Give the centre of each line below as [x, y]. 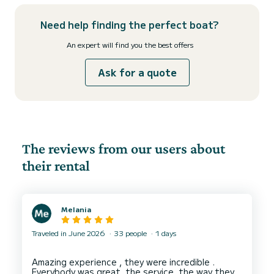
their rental [56, 165]
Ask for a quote [137, 72]
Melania [76, 209]
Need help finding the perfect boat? [130, 24]
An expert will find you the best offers [130, 44]
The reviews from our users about [124, 148]
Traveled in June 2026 [69, 233]
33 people [130, 233]
